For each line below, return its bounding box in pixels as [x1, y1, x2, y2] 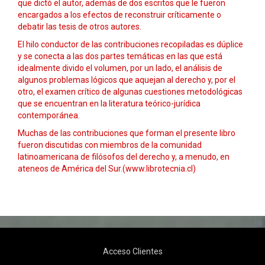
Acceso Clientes [102, 247, 163, 256]
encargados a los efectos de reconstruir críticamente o [18, 10, 221, 20]
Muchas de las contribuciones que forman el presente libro [18, 128, 235, 138]
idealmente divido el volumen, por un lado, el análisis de [18, 63, 222, 73]
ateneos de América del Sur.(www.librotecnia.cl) [18, 164, 196, 173]
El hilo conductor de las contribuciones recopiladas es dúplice [18, 40, 243, 49]
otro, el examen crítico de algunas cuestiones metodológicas [18, 87, 243, 96]
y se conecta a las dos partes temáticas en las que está [18, 51, 222, 61]
